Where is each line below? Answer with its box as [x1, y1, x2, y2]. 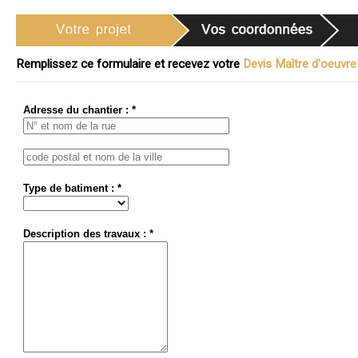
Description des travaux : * [23, 228, 153, 240]
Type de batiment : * [23, 182, 121, 194]
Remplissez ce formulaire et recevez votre [16, 57, 243, 71]
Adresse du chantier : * [23, 104, 136, 116]
